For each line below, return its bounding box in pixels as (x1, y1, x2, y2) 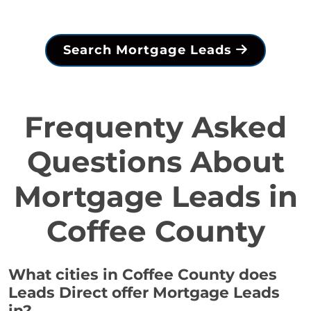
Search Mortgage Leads (63, 42, 236, 58)
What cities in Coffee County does (8, 265, 277, 284)
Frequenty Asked (24, 109, 287, 146)
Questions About (26, 144, 285, 180)
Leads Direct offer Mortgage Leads (8, 283, 280, 302)
